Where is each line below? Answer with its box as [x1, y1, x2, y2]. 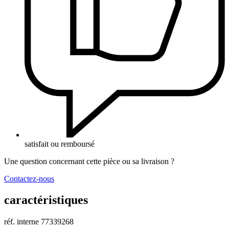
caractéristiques [4, 193, 88, 207]
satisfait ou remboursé [25, 139, 95, 148]
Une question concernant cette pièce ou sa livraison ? [4, 156, 174, 166]
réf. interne [4, 217, 39, 226]
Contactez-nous [4, 174, 54, 183]
